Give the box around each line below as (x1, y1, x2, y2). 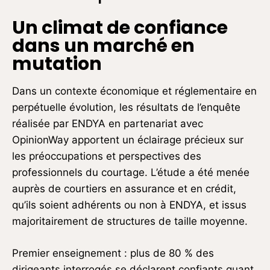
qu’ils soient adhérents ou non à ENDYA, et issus (12, 198, 246, 211)
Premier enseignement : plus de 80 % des (12, 246, 214, 259)
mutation (12, 51, 102, 77)
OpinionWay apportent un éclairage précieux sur (12, 133, 243, 146)
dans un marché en (12, 33, 195, 58)
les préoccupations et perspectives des (12, 149, 201, 162)
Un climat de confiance (12, 14, 228, 40)
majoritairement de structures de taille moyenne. (12, 215, 248, 227)
